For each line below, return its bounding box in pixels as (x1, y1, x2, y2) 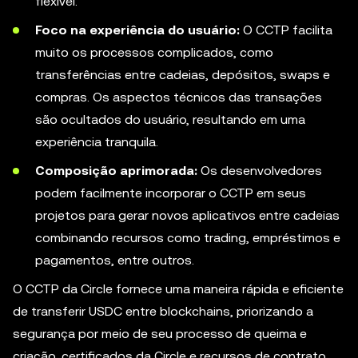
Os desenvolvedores (201, 163, 322, 178)
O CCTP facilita (240, 22, 332, 38)
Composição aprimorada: (35, 163, 201, 178)
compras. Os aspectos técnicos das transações (35, 89, 322, 105)
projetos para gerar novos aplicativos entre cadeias (35, 208, 340, 223)
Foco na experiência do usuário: (35, 22, 240, 38)
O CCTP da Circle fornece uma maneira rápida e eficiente (13, 281, 344, 296)
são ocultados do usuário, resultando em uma (35, 112, 305, 127)
